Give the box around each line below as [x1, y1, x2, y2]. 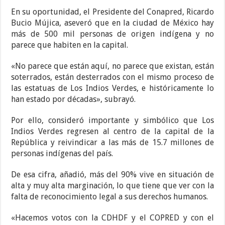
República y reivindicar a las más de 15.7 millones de [11, 138, 214, 148]
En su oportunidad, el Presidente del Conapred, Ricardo [11, 7, 214, 17]
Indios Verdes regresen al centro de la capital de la [11, 127, 214, 137]
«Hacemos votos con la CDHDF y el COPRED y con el [11, 213, 214, 223]
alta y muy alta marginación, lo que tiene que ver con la [11, 181, 214, 191]
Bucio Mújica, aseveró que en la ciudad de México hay [11, 18, 214, 28]
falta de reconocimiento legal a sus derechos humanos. [11, 192, 208, 202]
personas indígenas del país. [11, 149, 114, 159]
